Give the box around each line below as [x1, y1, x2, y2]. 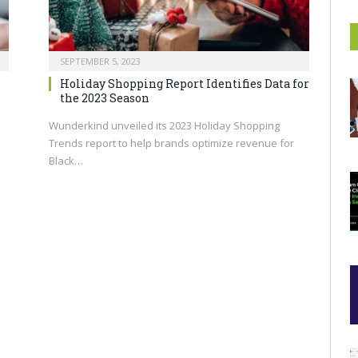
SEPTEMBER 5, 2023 [60, 54, 141, 67]
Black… [49, 153, 83, 168]
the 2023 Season [60, 89, 149, 105]
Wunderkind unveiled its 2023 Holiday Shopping [49, 117, 280, 133]
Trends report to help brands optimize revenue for [49, 135, 294, 150]
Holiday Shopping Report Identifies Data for [60, 75, 309, 91]
